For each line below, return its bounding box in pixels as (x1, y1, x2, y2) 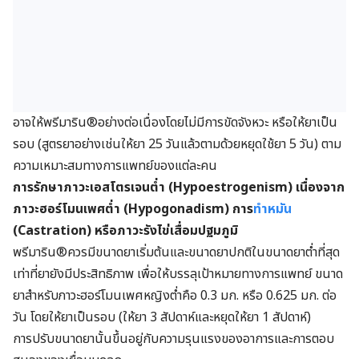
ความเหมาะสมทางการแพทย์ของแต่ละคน (13, 156, 217, 176)
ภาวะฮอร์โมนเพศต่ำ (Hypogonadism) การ (13, 200, 253, 220)
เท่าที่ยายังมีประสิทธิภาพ (13, 264, 137, 284)
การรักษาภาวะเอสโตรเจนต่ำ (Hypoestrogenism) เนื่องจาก (13, 178, 345, 198)
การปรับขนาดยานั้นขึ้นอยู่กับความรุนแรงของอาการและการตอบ (13, 329, 334, 349)
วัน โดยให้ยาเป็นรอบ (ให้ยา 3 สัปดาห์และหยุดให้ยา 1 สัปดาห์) (13, 308, 311, 328)
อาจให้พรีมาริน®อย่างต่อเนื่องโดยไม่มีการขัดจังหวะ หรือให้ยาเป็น (13, 113, 337, 133)
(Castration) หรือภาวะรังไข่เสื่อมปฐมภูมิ (13, 221, 238, 241)
